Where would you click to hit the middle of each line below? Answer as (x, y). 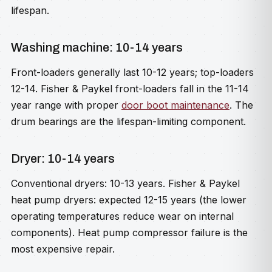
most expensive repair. (63, 249)
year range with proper (66, 105)
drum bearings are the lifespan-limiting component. (128, 121)
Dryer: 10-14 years (63, 158)
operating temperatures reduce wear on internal (122, 216)
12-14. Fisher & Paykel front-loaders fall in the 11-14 (130, 89)
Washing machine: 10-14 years (97, 47)
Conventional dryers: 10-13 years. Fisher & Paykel (125, 183)
